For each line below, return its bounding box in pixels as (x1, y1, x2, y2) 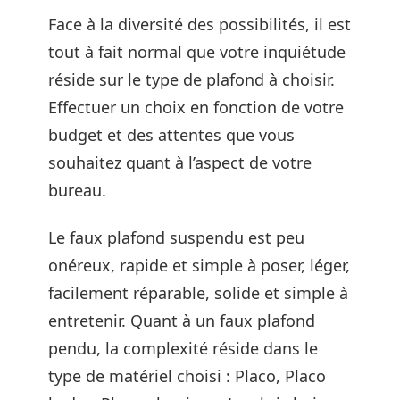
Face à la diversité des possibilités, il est (48, 12, 351, 35)
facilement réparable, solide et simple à (48, 282, 348, 304)
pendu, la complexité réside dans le (48, 337, 318, 359)
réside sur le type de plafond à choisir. (48, 68, 335, 90)
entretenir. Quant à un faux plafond (48, 310, 315, 331)
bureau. (48, 179, 106, 201)
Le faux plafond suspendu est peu (48, 227, 304, 248)
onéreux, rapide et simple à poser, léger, (48, 254, 350, 276)
